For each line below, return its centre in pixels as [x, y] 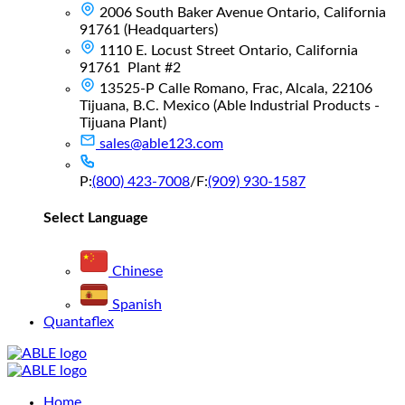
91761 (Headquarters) [149, 29]
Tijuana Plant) [123, 122]
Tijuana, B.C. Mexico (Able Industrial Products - [230, 105]
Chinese [137, 271]
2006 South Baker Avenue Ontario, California [243, 12]
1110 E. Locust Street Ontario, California [229, 50]
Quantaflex [79, 321]
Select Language [96, 218]
